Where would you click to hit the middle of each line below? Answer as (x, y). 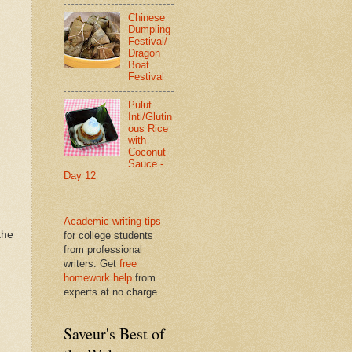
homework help (98, 277)
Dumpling (150, 29)
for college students (108, 235)
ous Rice (148, 129)
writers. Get (92, 263)
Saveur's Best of (114, 333)
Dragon (145, 53)
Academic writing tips (112, 221)
